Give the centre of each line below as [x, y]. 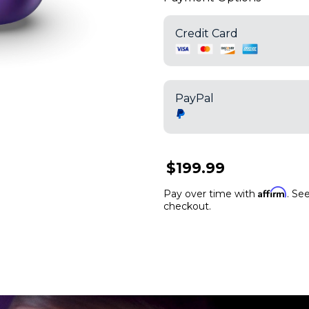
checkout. [187, 206]
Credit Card [206, 33]
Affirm [272, 192]
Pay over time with [210, 193]
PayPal [194, 98]
